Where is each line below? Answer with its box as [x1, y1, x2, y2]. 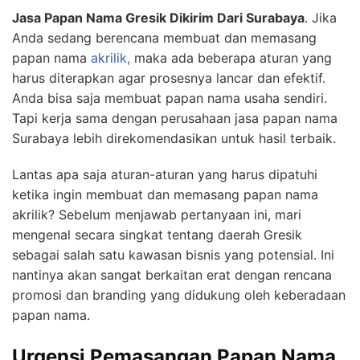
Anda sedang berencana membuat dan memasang [12, 29, 317, 46]
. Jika [305, 9, 337, 26]
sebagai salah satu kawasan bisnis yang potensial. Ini [12, 246, 334, 263]
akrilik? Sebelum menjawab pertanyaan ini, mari [12, 206, 301, 223]
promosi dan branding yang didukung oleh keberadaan [12, 286, 346, 303]
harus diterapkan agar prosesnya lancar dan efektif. [12, 69, 325, 86]
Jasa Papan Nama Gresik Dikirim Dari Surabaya [12, 9, 305, 26]
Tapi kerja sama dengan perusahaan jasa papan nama [12, 109, 337, 126]
